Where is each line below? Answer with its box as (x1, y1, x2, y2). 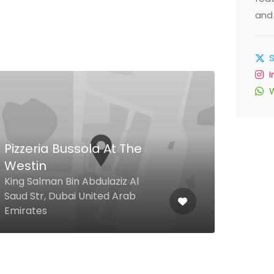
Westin (4, 157, 46, 174)
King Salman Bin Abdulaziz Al (4, 174, 139, 188)
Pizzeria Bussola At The (4, 140, 142, 157)
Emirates (4, 204, 47, 218)
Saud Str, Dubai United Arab (4, 189, 136, 203)
